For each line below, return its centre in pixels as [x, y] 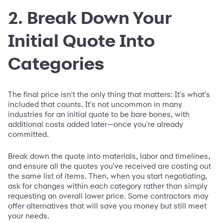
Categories [56, 63]
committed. [28, 134]
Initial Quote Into [81, 40]
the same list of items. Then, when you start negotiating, [108, 176]
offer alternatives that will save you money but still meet [107, 206]
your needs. [29, 216]
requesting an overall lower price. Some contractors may [108, 196]
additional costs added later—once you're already [96, 124]
